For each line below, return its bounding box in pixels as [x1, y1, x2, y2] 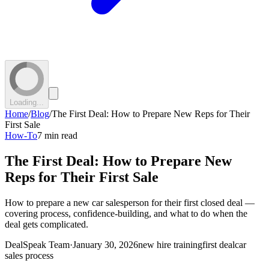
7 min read [37, 130, 77, 141]
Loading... [10, 97, 44, 107]
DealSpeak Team [5, 239, 70, 250]
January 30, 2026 [73, 239, 138, 250]
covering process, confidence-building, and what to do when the [5, 208, 247, 219]
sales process [5, 250, 53, 261]
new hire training [138, 239, 202, 250]
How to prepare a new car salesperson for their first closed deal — [5, 197, 255, 208]
